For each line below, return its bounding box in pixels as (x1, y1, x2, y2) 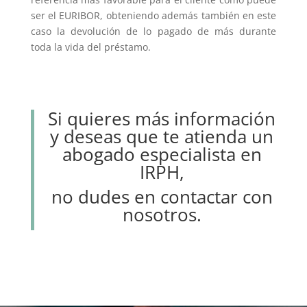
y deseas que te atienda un (50, 123, 274, 149)
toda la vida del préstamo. (30, 40, 151, 53)
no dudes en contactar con (51, 184, 273, 209)
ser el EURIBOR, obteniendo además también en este (30, 8, 277, 22)
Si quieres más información (48, 106, 276, 131)
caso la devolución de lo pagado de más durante (30, 24, 277, 38)
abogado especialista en (62, 141, 262, 167)
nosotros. (122, 201, 201, 227)
